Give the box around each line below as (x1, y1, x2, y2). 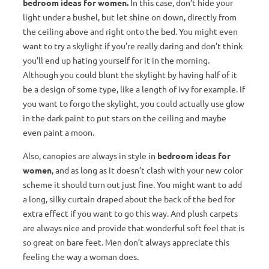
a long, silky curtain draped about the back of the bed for (23, 193, 235, 205)
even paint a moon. (23, 127, 94, 138)
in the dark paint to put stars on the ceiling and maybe (23, 112, 226, 124)
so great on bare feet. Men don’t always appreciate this (23, 237, 229, 248)
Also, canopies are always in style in (23, 150, 156, 162)
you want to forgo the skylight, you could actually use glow (23, 98, 244, 109)
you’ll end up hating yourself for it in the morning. (23, 55, 210, 66)
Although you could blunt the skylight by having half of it (23, 69, 237, 80)
